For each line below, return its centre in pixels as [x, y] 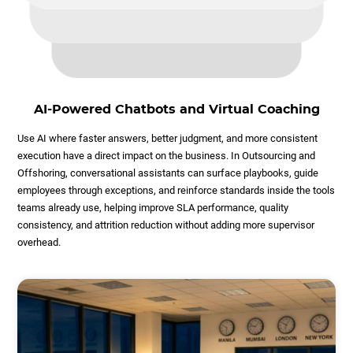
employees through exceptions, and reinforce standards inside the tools [176, 191]
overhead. [39, 243]
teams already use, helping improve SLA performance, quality [153, 208]
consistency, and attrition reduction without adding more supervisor [166, 225]
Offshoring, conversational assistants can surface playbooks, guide [168, 173]
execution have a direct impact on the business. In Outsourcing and [167, 156]
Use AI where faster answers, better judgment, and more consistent [168, 139]
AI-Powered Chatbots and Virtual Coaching [176, 110]
